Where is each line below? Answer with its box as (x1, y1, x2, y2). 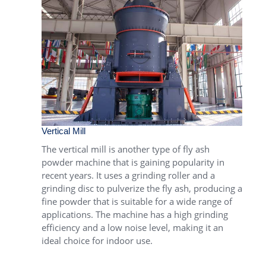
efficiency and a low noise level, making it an (42, 221, 223, 233)
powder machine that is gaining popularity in (42, 156, 224, 168)
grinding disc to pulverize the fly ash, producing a (42, 182, 242, 194)
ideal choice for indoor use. (42, 234, 153, 246)
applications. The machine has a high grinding (42, 208, 228, 220)
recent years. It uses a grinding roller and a (42, 169, 215, 181)
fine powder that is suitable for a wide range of (42, 195, 232, 207)
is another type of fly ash (106, 142, 210, 155)
